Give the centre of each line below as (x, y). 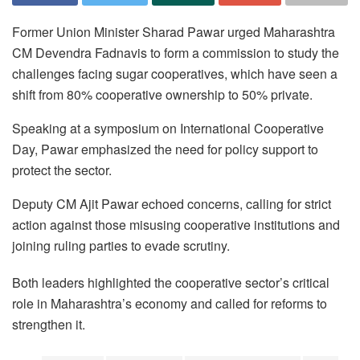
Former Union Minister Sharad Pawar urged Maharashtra (174, 31)
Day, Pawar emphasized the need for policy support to (165, 149)
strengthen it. (49, 324)
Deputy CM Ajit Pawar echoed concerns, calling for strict (172, 203)
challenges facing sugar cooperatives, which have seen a (175, 73)
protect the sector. (62, 170)
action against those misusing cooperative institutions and (176, 224)
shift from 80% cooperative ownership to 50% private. (162, 94)
